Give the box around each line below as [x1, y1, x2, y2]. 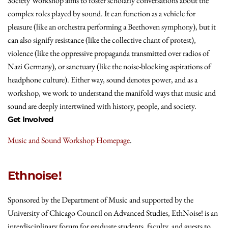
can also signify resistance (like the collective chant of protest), [8, 34, 196, 45]
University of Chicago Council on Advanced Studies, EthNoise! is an [8, 207, 218, 218]
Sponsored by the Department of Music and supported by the [8, 194, 193, 205]
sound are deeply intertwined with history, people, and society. [8, 100, 196, 111]
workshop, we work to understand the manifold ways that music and [8, 87, 216, 98]
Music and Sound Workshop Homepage [8, 134, 130, 146]
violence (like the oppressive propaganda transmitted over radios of [8, 47, 209, 59]
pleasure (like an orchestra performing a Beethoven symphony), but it [8, 21, 216, 32]
